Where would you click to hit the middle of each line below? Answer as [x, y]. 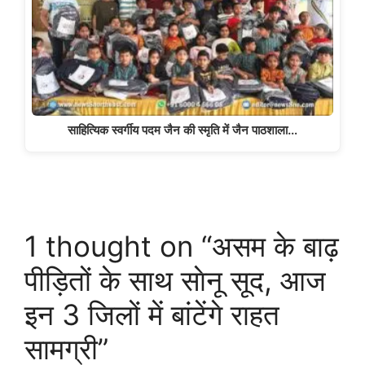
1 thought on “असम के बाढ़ [182, 246]
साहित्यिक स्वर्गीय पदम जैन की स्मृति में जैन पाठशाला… [182, 130]
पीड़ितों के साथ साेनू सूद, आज [175, 281]
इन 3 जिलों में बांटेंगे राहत [152, 315]
